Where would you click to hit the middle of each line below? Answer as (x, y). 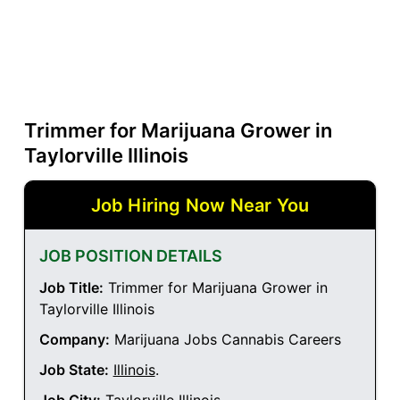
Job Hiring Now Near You (200, 206)
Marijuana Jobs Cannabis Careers (225, 340)
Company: (74, 340)
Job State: (74, 370)
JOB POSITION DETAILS (130, 256)
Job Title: (71, 288)
